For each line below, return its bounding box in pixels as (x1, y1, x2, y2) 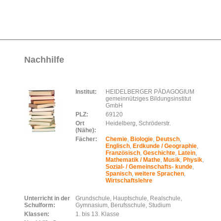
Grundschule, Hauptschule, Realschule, (75, 195, 182, 202)
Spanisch (106, 170, 132, 177)
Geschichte (143, 149, 175, 156)
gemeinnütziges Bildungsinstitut (106, 95, 191, 102)
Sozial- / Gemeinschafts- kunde (106, 163, 192, 170)
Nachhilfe (24, 55, 64, 65)
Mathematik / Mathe (106, 156, 160, 163)
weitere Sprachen (135, 170, 184, 177)
